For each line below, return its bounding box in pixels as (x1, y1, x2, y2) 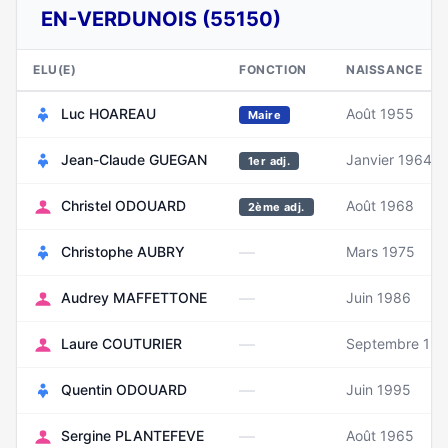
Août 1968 (346, 197, 414, 214)
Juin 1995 (346, 381, 411, 398)
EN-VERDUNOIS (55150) (41, 7, 281, 31)
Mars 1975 (346, 243, 415, 260)
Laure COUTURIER (61, 335, 182, 352)
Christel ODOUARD (61, 197, 186, 214)
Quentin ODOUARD (61, 381, 187, 398)
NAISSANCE (346, 62, 423, 77)
